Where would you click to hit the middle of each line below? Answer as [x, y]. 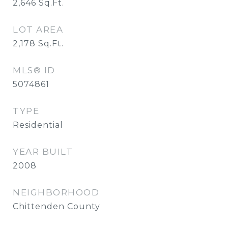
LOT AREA [38, 30]
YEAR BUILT [43, 152]
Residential [38, 125]
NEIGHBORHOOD [56, 192]
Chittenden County [56, 206]
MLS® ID [34, 70]
